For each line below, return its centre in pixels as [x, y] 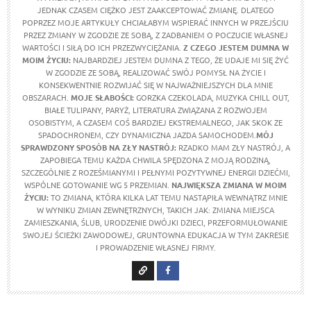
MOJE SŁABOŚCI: [102, 97]
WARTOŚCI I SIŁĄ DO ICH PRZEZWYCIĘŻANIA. [103, 47]
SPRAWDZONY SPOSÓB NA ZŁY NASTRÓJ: [99, 147]
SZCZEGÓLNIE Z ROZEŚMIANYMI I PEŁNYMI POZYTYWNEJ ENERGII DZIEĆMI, [155, 172]
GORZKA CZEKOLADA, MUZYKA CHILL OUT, [211, 97]
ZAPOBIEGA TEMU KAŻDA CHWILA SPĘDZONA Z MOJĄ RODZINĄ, [155, 160]
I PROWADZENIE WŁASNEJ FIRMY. [155, 247]
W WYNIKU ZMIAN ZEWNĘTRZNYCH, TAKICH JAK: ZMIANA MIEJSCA [155, 210]
